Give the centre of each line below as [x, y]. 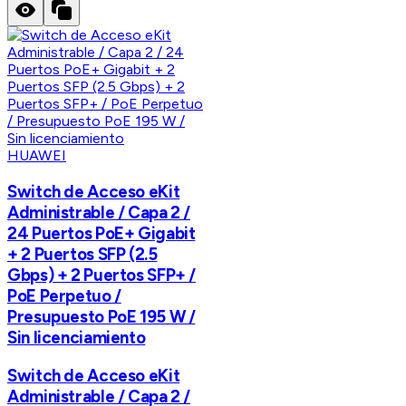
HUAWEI [37, 156]
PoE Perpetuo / [64, 295]
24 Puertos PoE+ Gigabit [101, 233]
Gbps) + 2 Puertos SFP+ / [102, 275]
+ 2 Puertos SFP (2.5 [82, 254]
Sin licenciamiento [77, 337]
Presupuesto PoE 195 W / [101, 316]
